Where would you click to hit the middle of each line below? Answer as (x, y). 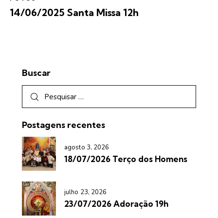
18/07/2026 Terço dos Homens (126, 159)
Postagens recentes (64, 125)
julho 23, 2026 (86, 192)
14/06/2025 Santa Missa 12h (74, 12)
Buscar (36, 73)
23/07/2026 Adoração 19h (116, 204)
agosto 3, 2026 (87, 147)
